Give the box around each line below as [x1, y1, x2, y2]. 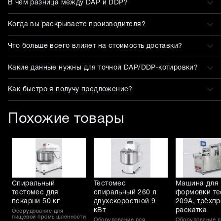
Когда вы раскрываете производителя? [8, 21, 146, 28]
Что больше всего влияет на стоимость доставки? [8, 42, 183, 49]
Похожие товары [8, 112, 124, 126]
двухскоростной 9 [94, 198, 156, 205]
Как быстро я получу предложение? [8, 86, 133, 93]
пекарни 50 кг [12, 198, 60, 205]
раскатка [176, 207, 207, 214]
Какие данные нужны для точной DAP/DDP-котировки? [8, 64, 198, 71]
